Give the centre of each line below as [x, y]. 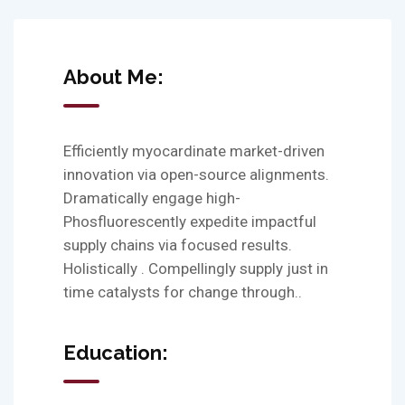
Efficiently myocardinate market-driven [194, 151]
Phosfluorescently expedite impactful [190, 221]
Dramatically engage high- [152, 198]
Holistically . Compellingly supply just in [196, 268]
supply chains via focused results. [178, 245]
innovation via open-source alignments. [196, 174]
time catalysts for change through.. [183, 292]
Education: [116, 353]
